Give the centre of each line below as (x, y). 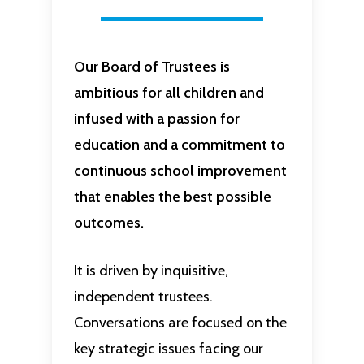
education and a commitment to (179, 145)
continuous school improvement (180, 171)
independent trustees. (143, 297)
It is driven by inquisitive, (151, 271)
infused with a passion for (156, 119)
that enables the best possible (172, 197)
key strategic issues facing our (168, 349)
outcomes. (108, 223)
